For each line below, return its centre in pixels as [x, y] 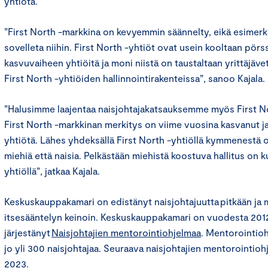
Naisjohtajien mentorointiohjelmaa [126, 232]
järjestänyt [28, 232]
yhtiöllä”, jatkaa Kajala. [53, 170]
